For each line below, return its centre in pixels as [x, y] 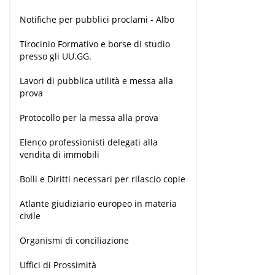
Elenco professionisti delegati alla [89, 142]
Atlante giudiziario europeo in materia [98, 204]
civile [30, 216]
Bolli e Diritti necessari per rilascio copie [103, 179]
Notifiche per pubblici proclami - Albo [97, 20]
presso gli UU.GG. [56, 56]
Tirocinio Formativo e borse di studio [95, 44]
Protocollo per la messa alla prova [89, 118]
